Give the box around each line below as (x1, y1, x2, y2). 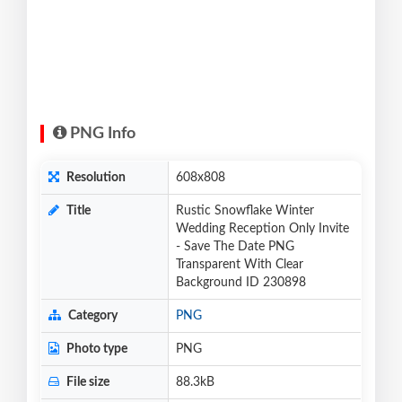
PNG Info (66, 126, 135, 143)
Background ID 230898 (176, 276, 306, 290)
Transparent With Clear (176, 258, 303, 272)
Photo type (64, 343, 127, 356)
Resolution (64, 171, 126, 185)
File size (64, 376, 109, 389)
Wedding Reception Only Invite (176, 223, 349, 236)
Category (66, 310, 118, 323)
